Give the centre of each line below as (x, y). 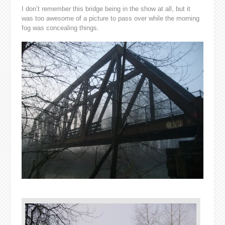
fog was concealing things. (60, 28)
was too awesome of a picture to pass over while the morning (110, 19)
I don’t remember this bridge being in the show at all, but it (106, 9)
